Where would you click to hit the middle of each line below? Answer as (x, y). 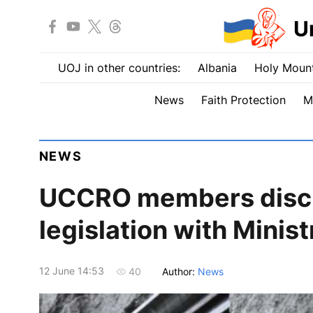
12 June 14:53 (71, 271)
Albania (217, 68)
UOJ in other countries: (119, 68)
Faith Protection (243, 100)
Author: (180, 271)
